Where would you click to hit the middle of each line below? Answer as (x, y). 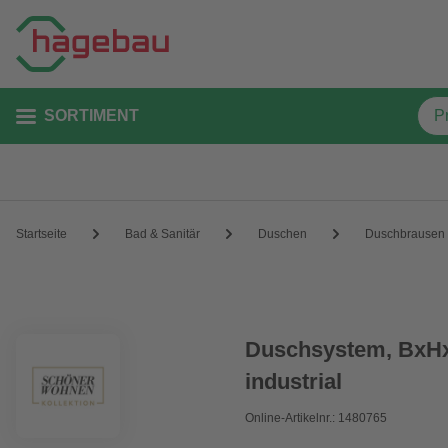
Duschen (282, 233)
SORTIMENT (91, 115)
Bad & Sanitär (162, 233)
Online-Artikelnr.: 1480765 (316, 418)
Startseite (41, 233)
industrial (294, 381)
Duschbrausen (405, 233)
